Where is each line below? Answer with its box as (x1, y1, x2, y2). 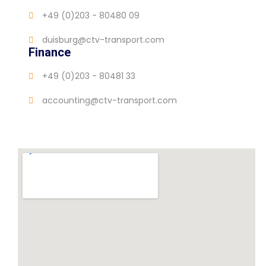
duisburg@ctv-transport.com (42, 34, 164, 46)
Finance (28, 45, 71, 60)
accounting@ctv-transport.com (42, 94, 177, 107)
